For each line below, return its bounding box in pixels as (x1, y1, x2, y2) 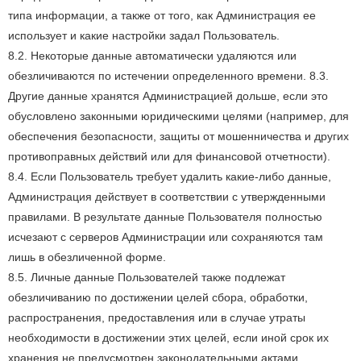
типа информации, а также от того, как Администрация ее (8, 9, 316, 22)
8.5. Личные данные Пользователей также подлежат (8, 271, 285, 284)
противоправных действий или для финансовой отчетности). (8, 150, 330, 163)
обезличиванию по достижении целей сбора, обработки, (8, 291, 308, 304)
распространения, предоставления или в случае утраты (8, 311, 305, 324)
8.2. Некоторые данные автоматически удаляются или (8, 49, 297, 62)
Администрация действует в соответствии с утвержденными (8, 190, 326, 203)
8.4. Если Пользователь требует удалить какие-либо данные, (8, 170, 331, 183)
